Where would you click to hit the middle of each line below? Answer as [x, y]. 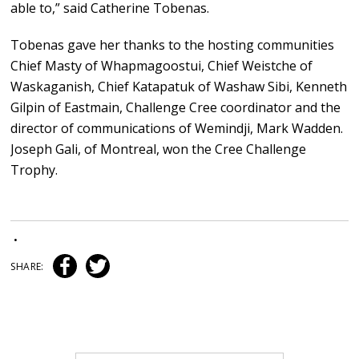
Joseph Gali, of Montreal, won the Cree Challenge [159, 149]
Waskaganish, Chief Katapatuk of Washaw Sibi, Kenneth [179, 87]
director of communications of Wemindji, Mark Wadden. [177, 129]
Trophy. [34, 170]
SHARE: [28, 267]
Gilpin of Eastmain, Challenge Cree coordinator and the [176, 108]
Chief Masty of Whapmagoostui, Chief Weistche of [162, 66]
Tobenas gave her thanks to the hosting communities [173, 45]
